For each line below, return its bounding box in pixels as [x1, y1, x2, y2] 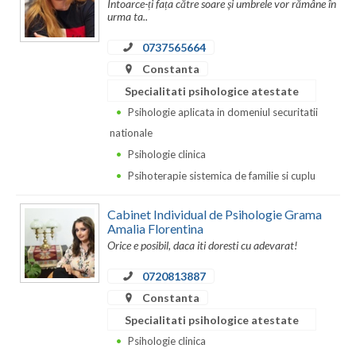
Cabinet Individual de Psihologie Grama [107, 206, 322, 222]
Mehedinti [16, 314, 70, 328]
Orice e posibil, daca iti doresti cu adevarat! [107, 238, 297, 253]
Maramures [16, 282, 76, 296]
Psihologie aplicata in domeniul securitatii [128, 106, 318, 119]
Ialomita [16, 187, 60, 201]
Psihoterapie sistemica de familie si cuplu [128, 169, 315, 183]
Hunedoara [16, 155, 75, 169]
